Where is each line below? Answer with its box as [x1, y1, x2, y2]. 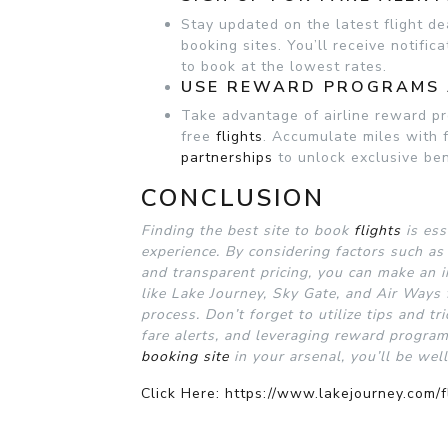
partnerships [181, 147, 273, 167]
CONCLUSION [141, 181, 325, 214]
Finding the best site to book [141, 220, 354, 240]
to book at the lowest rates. [181, 56, 387, 76]
